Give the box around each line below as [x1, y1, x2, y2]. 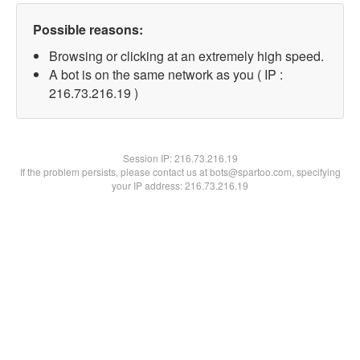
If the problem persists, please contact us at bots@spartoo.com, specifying [19, 165, 341, 178]
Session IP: [122, 151, 174, 165]
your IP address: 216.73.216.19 [112, 178, 248, 192]
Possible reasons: [33, 20, 143, 39]
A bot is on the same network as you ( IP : [49, 65, 283, 84]
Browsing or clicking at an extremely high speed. [49, 47, 324, 65]
